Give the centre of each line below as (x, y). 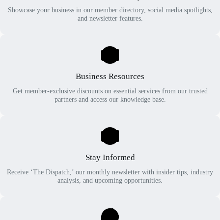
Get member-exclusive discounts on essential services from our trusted (110, 91)
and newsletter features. (110, 18)
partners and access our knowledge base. (110, 99)
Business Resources (110, 77)
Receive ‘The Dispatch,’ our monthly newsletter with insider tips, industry (110, 172)
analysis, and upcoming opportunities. (110, 180)
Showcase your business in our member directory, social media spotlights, (110, 10)
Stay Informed (110, 157)
